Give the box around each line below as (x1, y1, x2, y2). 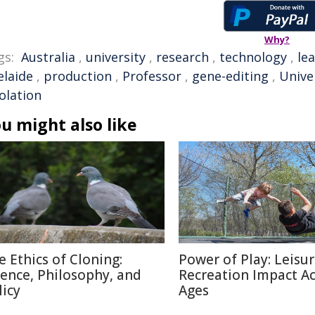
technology (219, 49, 287, 65)
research (156, 49, 209, 65)
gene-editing (192, 67, 269, 84)
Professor (122, 67, 181, 84)
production (44, 67, 112, 84)
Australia (21, 49, 75, 65)
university (86, 49, 146, 65)
